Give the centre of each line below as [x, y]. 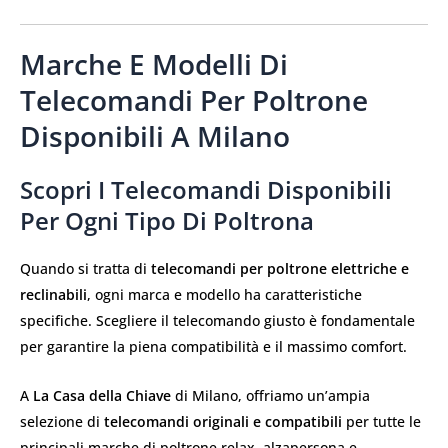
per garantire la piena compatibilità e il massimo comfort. [213, 347]
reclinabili [53, 295]
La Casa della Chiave [102, 395]
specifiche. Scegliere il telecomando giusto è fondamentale [217, 321]
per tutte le [381, 421]
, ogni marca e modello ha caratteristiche [224, 295]
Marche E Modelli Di [154, 64]
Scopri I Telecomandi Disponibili [206, 190]
